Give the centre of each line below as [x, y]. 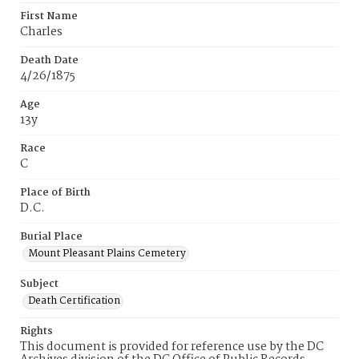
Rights [36, 331]
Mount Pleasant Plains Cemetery [107, 254]
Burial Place [51, 237]
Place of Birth [55, 193]
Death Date [49, 61]
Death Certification [74, 301]
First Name [49, 16]
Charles [41, 32]
